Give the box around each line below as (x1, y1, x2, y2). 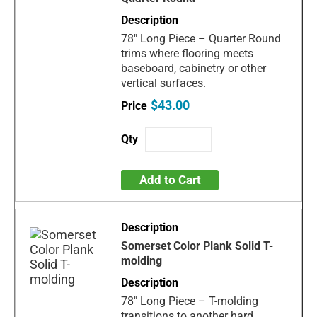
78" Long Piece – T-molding (121, 294, 259, 309)
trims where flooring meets (121, 47, 254, 61)
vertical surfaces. (121, 76, 207, 91)
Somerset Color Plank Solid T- (121, 239, 274, 253)
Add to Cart (139, 173, 201, 188)
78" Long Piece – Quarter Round (121, 32, 282, 46)
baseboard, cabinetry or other (121, 62, 267, 76)
